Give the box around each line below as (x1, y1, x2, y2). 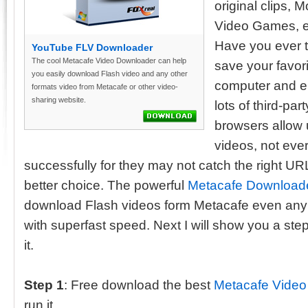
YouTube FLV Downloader (32, 43, 153, 53)
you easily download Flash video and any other (32, 69, 188, 78)
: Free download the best (64, 278, 214, 292)
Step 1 (24, 278, 64, 292)
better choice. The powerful (24, 178, 188, 192)
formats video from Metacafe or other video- (32, 82, 178, 91)
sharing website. (32, 96, 86, 104)
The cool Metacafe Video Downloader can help (32, 56, 186, 65)
